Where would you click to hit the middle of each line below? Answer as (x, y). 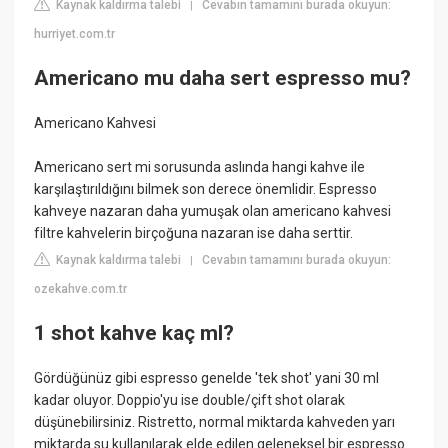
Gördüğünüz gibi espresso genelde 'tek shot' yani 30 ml (207, 378)
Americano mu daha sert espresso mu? (223, 77)
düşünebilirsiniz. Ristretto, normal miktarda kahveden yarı (215, 422)
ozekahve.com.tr (81, 289)
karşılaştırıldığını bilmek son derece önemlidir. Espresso (206, 189)
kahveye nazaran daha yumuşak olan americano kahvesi (213, 211)
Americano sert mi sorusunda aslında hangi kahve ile (200, 167)
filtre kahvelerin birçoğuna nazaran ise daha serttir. (194, 233)
